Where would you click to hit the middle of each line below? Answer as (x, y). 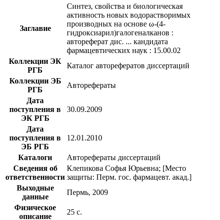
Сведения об (35, 168)
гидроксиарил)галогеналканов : (120, 32)
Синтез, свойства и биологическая (125, 6)
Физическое (35, 207)
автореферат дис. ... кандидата (117, 41)
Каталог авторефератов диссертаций (128, 65)
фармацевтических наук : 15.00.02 (124, 50)
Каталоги (35, 157)
